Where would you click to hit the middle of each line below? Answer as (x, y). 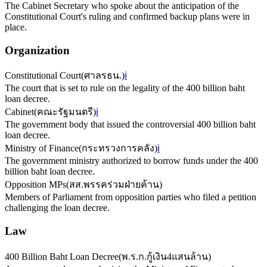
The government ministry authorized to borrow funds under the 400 (131, 161)
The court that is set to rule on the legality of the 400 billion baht (125, 88)
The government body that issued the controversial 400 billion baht (130, 125)
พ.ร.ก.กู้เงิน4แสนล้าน (165, 256)
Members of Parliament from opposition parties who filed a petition (131, 197)
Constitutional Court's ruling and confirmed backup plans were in (127, 16)
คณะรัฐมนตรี (65, 112)
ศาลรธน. (103, 76)
